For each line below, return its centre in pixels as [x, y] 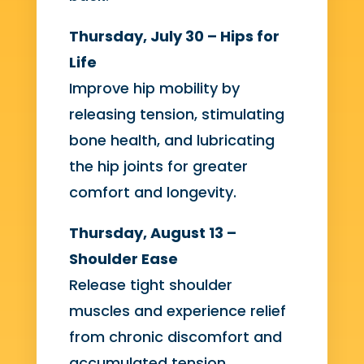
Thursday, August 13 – [152, 233]
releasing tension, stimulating [176, 115]
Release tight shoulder [150, 285]
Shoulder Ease [123, 259]
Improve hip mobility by [154, 89]
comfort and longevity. [152, 193]
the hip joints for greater [158, 167]
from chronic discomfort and [175, 337]
